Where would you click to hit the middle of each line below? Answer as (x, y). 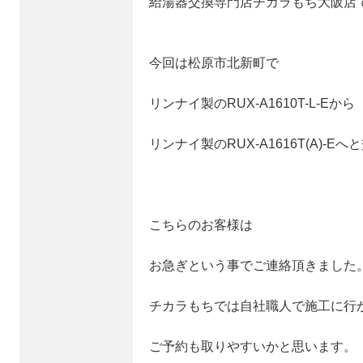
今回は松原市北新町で (214, 63)
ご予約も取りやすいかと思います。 (253, 347)
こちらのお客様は (201, 225)
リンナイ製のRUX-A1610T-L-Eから (252, 104)
